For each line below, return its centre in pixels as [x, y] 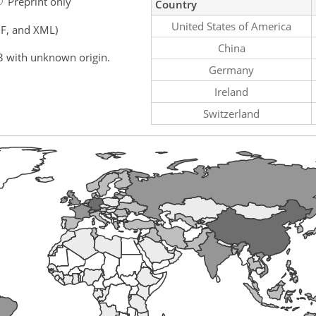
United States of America [231, 26]
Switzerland [231, 113]
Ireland [231, 91]
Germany [231, 69]
